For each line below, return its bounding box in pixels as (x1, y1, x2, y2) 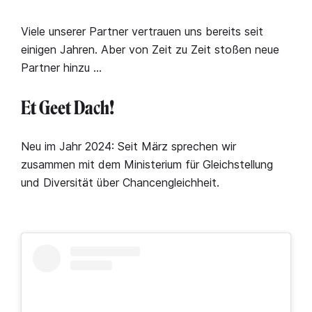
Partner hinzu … (21, 61, 102, 75)
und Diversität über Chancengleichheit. (21, 175, 219, 190)
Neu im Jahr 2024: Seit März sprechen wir (21, 139, 236, 154)
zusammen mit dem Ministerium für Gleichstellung (21, 157, 273, 172)
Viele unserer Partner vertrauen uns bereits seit (21, 24, 263, 39)
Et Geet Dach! (21, 97, 114, 120)
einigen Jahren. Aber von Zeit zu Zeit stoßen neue (21, 42, 279, 57)
